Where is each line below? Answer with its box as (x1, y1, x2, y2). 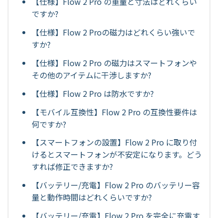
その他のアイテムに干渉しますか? (32, 69, 151, 81)
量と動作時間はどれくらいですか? (32, 191, 152, 203)
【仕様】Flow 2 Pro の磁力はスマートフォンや (32, 56, 197, 69)
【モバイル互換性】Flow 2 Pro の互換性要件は (32, 106, 197, 118)
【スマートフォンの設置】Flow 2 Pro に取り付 (32, 136, 197, 148)
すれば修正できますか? (32, 161, 113, 173)
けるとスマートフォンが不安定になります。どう (32, 148, 202, 161)
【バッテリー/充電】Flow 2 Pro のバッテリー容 (32, 179, 200, 191)
